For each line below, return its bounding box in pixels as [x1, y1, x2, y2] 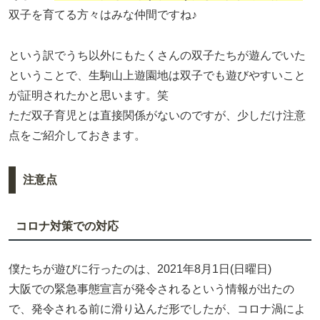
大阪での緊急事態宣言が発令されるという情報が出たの [9, 283, 294, 296]
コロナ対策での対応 [15, 219, 119, 232]
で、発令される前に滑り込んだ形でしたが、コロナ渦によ [9, 303, 306, 316]
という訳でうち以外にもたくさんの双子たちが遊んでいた [9, 49, 306, 62]
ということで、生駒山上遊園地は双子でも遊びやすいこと [9, 69, 306, 82]
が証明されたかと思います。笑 [9, 89, 169, 102]
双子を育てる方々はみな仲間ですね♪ [9, 9, 197, 21]
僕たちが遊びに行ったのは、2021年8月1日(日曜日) [9, 263, 271, 276]
